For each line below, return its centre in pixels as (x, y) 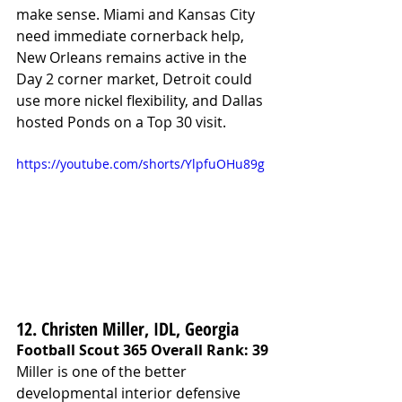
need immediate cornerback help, (132, 36)
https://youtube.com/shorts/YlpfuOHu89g (140, 164)
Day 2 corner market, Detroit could (136, 79)
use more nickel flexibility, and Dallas (141, 101)
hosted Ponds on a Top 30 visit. (121, 122)
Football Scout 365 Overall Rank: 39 (142, 350)
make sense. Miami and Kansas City (137, 15)
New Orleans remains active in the (133, 58)
